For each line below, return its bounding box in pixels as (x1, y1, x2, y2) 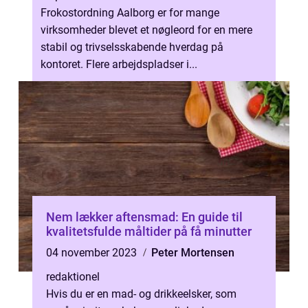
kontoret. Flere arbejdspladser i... (41, 58, 197, 71)
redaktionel (46, 270, 100, 283)
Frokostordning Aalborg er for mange (41, 6, 219, 19)
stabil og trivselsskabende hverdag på (41, 41, 223, 54)
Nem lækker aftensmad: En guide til (46, 210, 243, 224)
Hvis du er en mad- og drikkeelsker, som (46, 287, 236, 300)
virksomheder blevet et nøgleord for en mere (41, 23, 252, 36)
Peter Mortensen (151, 246, 234, 259)
